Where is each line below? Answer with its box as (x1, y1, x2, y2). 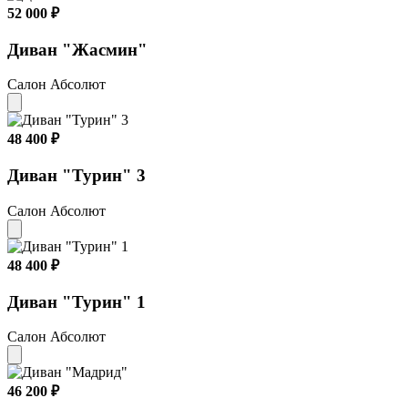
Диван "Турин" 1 (7, 291, 146, 311)
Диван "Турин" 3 (7, 166, 146, 186)
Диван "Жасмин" (7, 39, 148, 59)
